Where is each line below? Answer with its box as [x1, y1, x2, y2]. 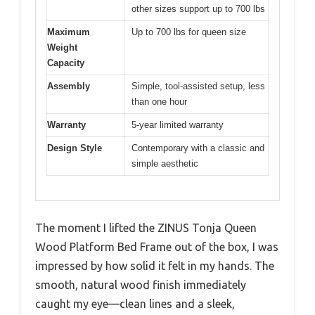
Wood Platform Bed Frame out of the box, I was [35, 240, 278, 253]
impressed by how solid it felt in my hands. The [35, 259, 274, 272]
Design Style [47, 143, 102, 154]
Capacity [47, 58, 84, 69]
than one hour [131, 96, 187, 108]
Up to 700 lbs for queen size [131, 27, 246, 38]
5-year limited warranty [131, 120, 224, 131]
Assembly [47, 81, 90, 92]
